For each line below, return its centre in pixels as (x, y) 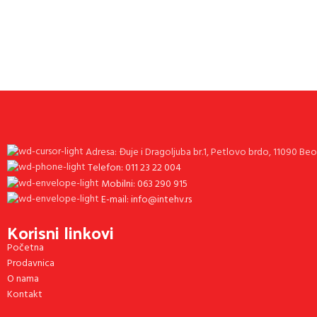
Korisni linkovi (60, 232)
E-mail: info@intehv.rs (146, 200)
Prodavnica (31, 263)
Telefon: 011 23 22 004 (134, 168)
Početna (25, 248)
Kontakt (25, 294)
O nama (23, 279)
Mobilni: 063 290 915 (144, 184)
